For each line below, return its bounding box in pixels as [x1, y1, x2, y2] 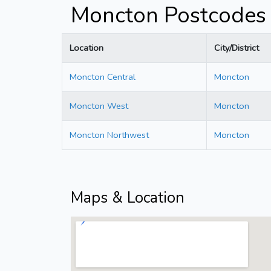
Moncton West [70, 99, 128, 112]
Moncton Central [70, 70, 135, 83]
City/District [214, 41, 259, 54]
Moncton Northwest [70, 128, 149, 141]
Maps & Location [71, 187, 184, 208]
